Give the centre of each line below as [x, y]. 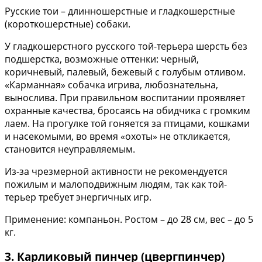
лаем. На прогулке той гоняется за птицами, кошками [127, 123]
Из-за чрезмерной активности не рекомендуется [116, 171]
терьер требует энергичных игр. [78, 197]
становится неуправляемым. [70, 149]
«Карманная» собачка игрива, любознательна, [111, 85]
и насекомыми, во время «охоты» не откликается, [118, 136]
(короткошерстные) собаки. [68, 24]
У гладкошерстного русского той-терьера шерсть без [126, 46]
